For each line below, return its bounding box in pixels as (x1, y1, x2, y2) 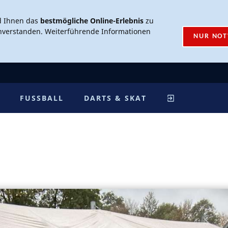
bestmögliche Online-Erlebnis (40, 16, 144, 25)
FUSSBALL (20, 93, 59, 103)
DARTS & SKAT (84, 93, 147, 103)
